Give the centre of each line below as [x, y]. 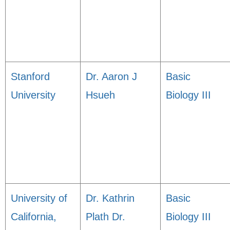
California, [34, 217]
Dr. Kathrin [110, 198]
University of [39, 198]
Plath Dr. [106, 217]
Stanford [30, 76]
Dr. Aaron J [111, 76]
